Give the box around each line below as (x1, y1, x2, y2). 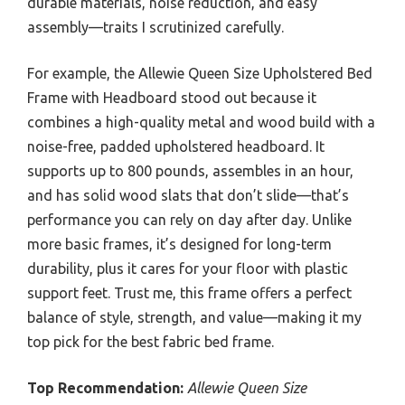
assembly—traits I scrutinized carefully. (27, 18, 284, 35)
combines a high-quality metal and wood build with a (27, 113, 375, 130)
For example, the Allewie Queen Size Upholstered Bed (27, 64, 372, 81)
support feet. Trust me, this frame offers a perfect (27, 284, 352, 301)
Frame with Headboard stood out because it (27, 89, 316, 106)
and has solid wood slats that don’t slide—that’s (27, 186, 349, 203)
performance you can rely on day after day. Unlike (27, 211, 352, 228)
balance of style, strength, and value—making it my (27, 308, 362, 325)
